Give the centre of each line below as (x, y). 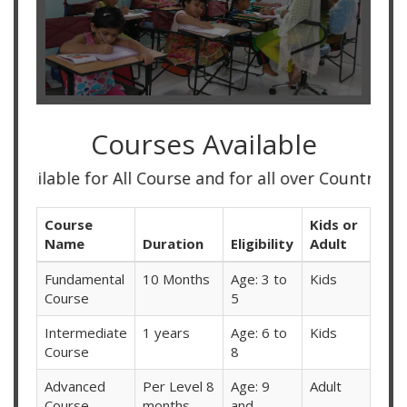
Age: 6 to (259, 333)
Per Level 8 (179, 387)
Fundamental (84, 279)
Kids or (334, 225)
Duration (173, 244)
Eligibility (262, 244)
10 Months (176, 279)
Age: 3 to (259, 279)
